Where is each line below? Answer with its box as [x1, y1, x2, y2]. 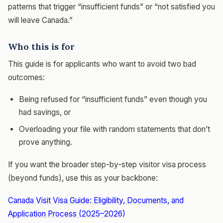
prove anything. [19, 137, 72, 147]
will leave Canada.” [8, 15, 73, 25]
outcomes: [8, 72, 45, 82]
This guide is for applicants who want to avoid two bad [8, 59, 196, 69]
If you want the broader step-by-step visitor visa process [8, 159, 206, 169]
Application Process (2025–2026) [8, 209, 125, 219]
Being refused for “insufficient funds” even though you [19, 94, 207, 104]
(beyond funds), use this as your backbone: [8, 173, 158, 183]
